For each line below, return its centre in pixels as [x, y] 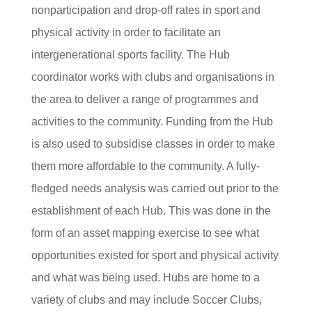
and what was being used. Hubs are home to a [145, 278]
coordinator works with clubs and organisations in [153, 77]
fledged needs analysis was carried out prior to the [155, 188]
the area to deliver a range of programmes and [145, 99]
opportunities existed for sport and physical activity [155, 255]
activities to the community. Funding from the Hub [152, 122]
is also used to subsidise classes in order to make [153, 144]
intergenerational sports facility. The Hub [130, 55]
